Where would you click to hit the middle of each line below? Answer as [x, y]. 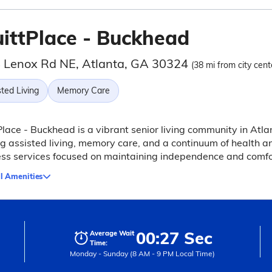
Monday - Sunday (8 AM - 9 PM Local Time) [142, 253]
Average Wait [112, 233]
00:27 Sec [174, 238]
